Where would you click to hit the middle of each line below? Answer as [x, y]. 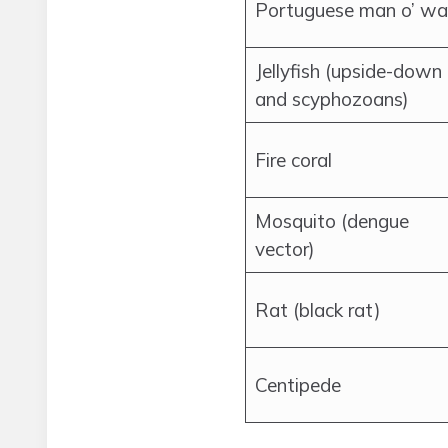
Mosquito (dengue [332, 221]
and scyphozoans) [332, 99]
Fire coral [293, 160]
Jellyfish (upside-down [348, 71]
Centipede [298, 385]
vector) [285, 249]
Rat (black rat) [318, 310]
